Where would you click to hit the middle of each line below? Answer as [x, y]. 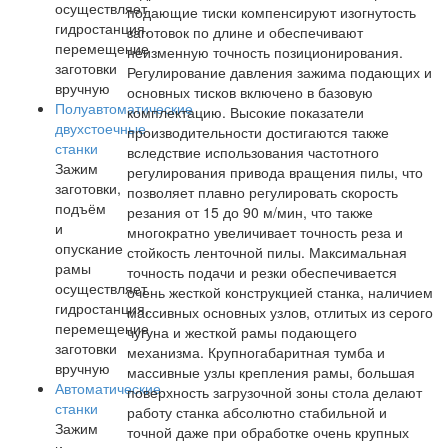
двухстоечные [100, 128]
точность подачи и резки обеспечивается [262, 272]
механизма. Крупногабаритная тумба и [256, 352]
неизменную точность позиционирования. [265, 52]
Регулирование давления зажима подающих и [279, 72]
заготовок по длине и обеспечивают [245, 32]
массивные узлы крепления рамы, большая [271, 372]
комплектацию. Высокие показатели [245, 112]
